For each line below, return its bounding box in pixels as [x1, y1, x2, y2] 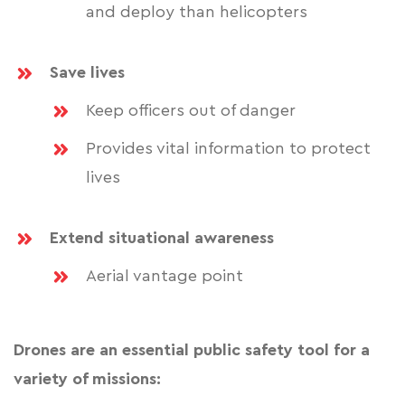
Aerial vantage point [86, 268, 243, 285]
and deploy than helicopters [86, 4, 307, 21]
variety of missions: [14, 371, 165, 388]
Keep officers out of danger [86, 102, 296, 119]
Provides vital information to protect [86, 140, 371, 157]
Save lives [50, 64, 125, 81]
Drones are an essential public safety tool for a [14, 342, 370, 359]
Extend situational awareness [50, 230, 274, 247]
